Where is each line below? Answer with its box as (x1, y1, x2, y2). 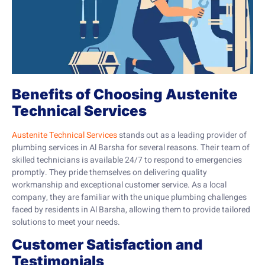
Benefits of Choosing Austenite (12, 85, 238, 103)
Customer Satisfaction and (12, 236, 203, 254)
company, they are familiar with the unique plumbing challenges (12, 190, 247, 203)
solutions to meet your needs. (12, 215, 120, 228)
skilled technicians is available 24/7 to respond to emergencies (12, 153, 242, 166)
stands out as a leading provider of (117, 128, 247, 141)
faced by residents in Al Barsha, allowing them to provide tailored (12, 203, 250, 216)
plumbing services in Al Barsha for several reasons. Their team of (12, 141, 250, 154)
